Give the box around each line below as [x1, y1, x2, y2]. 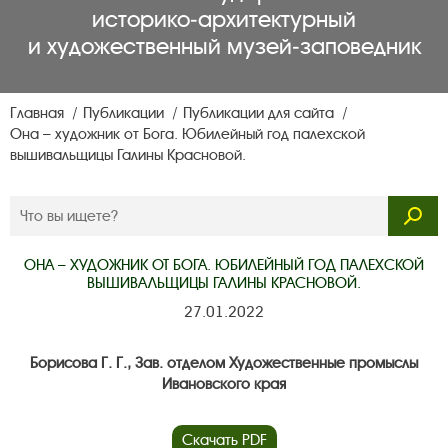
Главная [10, 104, 68, 123]
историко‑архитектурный [92, 6, 356, 34]
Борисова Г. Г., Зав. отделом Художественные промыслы [30, 354, 418, 373]
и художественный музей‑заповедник [27, 33, 421, 61]
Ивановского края [162, 375, 286, 394]
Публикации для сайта [183, 104, 338, 123]
